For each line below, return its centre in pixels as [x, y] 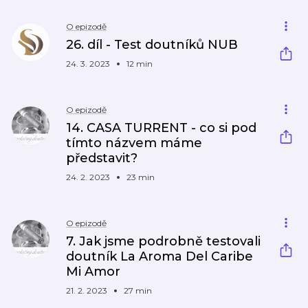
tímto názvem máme [134, 143]
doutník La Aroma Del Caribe [159, 256]
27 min [138, 290]
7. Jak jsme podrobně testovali [163, 241]
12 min [140, 64]
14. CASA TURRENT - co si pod [161, 128]
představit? [102, 158]
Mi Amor [93, 272]
